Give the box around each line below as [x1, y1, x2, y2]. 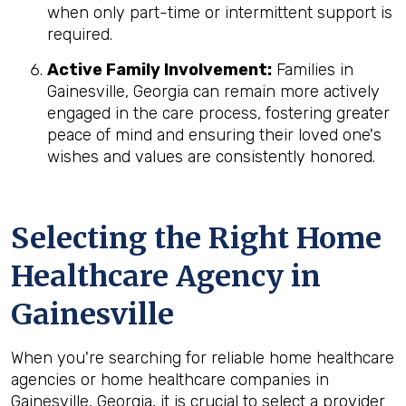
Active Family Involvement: [47, 60, 272, 80]
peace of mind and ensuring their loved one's [47, 125, 382, 145]
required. [47, 24, 112, 44]
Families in [272, 60, 353, 80]
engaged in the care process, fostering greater [47, 103, 390, 123]
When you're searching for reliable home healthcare [11, 348, 394, 368]
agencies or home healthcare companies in [11, 370, 329, 390]
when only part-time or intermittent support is [47, 3, 392, 23]
